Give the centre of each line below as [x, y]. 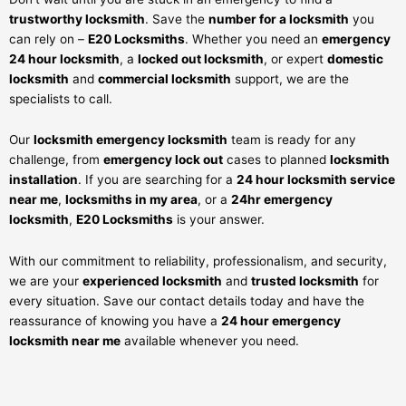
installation [43, 180]
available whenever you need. [210, 341]
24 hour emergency [281, 321]
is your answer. [219, 220]
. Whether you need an [253, 39]
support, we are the [290, 78]
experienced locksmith [152, 281]
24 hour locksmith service [316, 180]
